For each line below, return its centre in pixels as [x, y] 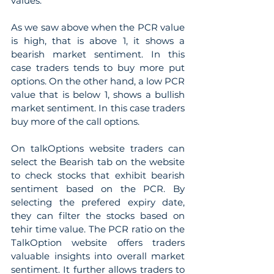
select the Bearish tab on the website [98, 161]
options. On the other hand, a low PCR [98, 81]
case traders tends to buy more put [98, 67]
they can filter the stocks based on [98, 215]
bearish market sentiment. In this [98, 54]
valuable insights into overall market [98, 256]
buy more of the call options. [75, 121]
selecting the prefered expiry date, [98, 202]
